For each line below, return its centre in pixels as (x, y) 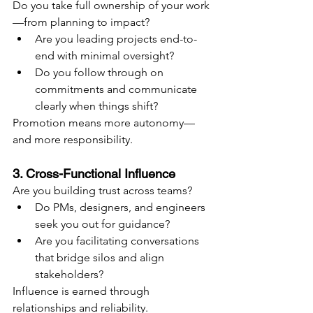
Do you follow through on (101, 73)
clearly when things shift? (96, 106)
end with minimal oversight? (104, 56)
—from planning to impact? (81, 22)
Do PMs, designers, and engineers (122, 208)
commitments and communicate (117, 89)
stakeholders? (69, 275)
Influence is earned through (82, 291)
